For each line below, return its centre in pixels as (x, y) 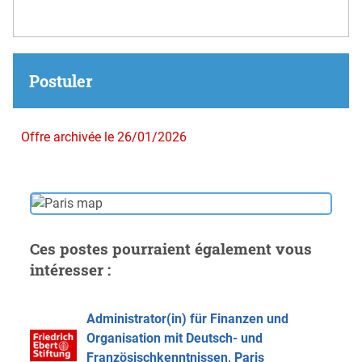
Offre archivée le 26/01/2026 (104, 137)
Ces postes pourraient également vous (170, 248)
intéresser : (70, 269)
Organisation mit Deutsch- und (174, 338)
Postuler (61, 80)
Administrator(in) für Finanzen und (187, 318)
